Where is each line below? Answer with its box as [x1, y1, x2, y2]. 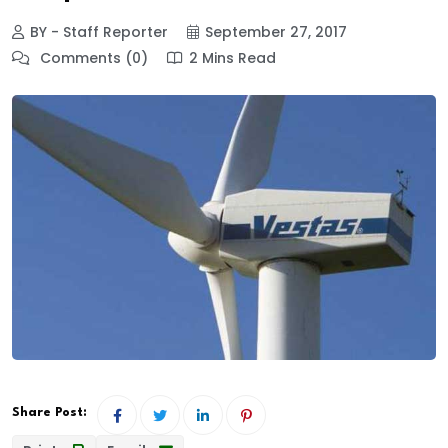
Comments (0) [36, 48, 148, 69]
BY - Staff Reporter [30, 22, 168, 43]
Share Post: [12, 405, 87, 419]
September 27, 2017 [205, 22, 347, 43]
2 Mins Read [189, 48, 276, 69]
